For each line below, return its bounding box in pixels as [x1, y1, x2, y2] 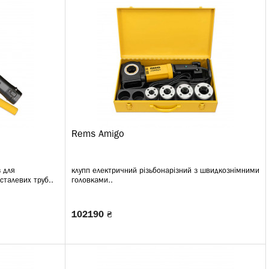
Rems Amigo [71, 130, 124, 139]
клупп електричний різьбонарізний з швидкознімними [71, 168, 259, 174]
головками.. [71, 177, 113, 184]
